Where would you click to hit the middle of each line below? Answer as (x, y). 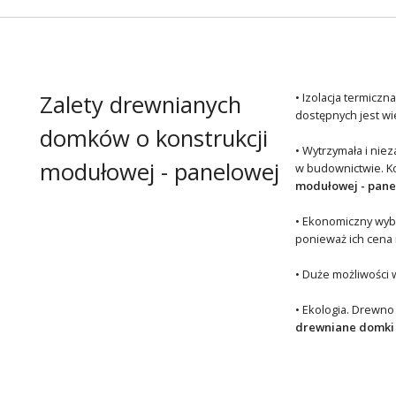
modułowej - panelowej (159, 171)
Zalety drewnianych (140, 104)
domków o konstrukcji (153, 138)
